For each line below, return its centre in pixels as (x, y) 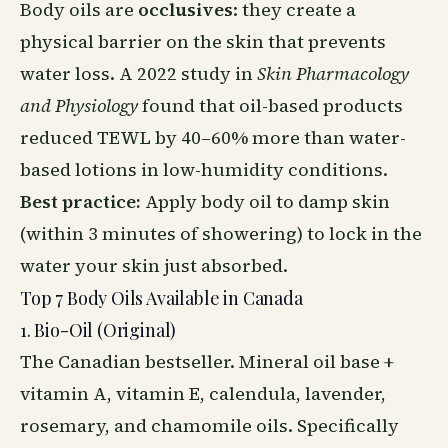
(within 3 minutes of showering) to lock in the (221, 233)
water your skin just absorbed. (154, 265)
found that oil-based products (270, 105)
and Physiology (79, 105)
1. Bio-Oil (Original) (98, 330)
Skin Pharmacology (333, 73)
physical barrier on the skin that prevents (203, 41)
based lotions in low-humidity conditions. (204, 169)
